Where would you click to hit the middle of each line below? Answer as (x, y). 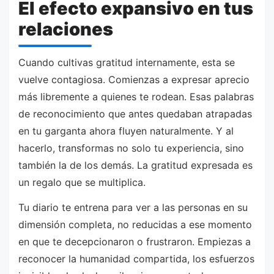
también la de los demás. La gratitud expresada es (135, 165)
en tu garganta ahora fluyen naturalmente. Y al (126, 131)
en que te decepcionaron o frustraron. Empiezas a (135, 242)
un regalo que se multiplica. (82, 182)
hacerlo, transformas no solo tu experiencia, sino (131, 148)
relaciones (66, 29)
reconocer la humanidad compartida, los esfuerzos (136, 259)
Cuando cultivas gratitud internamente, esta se (127, 62)
